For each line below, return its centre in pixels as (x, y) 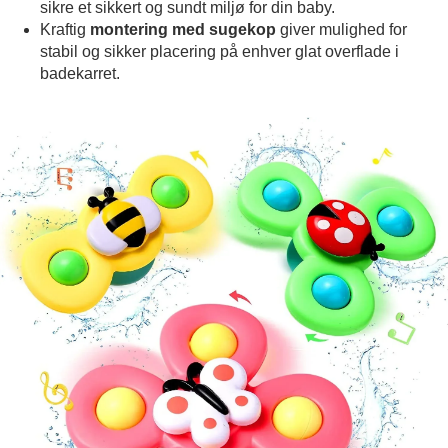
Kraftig (65, 30)
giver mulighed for (341, 30)
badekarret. (80, 74)
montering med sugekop (183, 30)
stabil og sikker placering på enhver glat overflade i (219, 52)
